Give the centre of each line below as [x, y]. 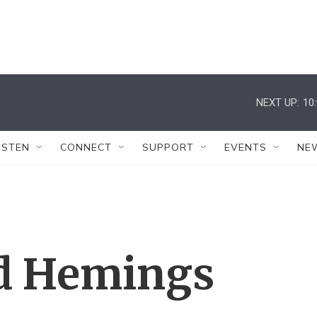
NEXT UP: [278, 102]
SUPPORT [168, 147]
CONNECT [86, 147]
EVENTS [246, 147]
